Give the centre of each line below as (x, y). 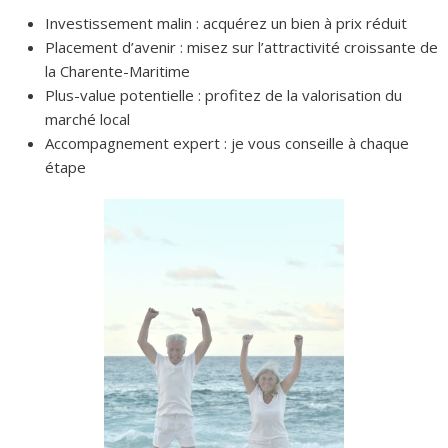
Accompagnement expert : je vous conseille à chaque (227, 142)
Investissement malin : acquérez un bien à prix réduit (226, 22)
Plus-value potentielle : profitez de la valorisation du (223, 94)
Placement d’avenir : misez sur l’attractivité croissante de (241, 46)
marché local (87, 118)
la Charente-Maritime (117, 70)
